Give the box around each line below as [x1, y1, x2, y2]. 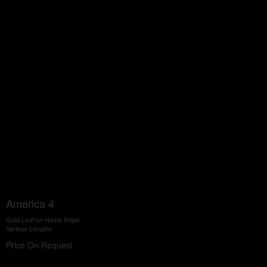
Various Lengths [6, 223, 52, 233]
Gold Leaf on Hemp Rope [6, 215, 79, 224]
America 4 [6, 195, 54, 211]
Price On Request [6, 239, 73, 251]
